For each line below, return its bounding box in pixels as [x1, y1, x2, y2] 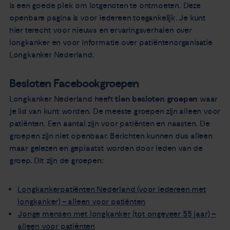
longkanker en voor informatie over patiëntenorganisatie [9, 37, 213, 48]
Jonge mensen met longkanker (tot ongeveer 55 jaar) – [17, 209, 216, 220]
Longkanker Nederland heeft [9, 93, 113, 104]
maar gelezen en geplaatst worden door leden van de [9, 143, 203, 154]
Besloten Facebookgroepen [9, 77, 139, 91]
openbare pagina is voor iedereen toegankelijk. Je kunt [9, 12, 206, 23]
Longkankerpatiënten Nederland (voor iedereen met [17, 184, 206, 195]
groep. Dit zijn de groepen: [9, 155, 104, 166]
